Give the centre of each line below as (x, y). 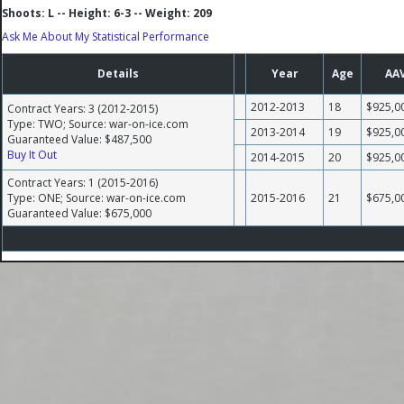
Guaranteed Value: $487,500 (79, 139)
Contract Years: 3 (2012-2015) (83, 109)
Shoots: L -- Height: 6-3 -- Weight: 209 (107, 13)
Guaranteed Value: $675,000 (79, 213)
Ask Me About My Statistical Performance (106, 37)
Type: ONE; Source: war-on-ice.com (96, 198)
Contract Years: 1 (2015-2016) (83, 183)
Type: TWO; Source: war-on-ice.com (98, 124)
